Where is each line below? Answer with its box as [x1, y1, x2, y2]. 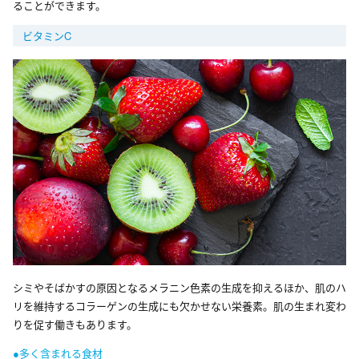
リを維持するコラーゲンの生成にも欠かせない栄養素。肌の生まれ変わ [13, 297, 346, 313]
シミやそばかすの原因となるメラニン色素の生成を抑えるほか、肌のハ [13, 279, 346, 295]
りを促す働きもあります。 [13, 316, 137, 332]
